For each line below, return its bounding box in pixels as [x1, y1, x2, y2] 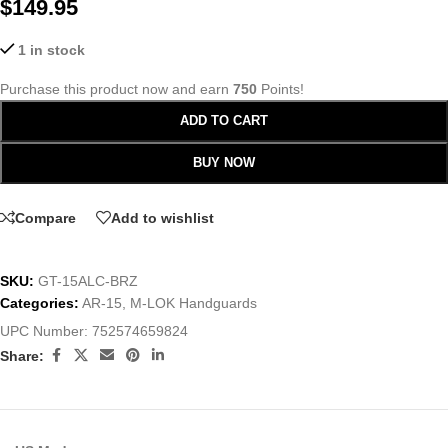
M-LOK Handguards [130, 295, 257, 312]
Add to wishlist [111, 209, 214, 226]
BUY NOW [193, 155, 255, 171]
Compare [15, 209, 76, 226]
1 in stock [18, 42, 86, 59]
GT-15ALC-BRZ [38, 273, 138, 290]
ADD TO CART [180, 113, 268, 129]
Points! [257, 81, 304, 98]
